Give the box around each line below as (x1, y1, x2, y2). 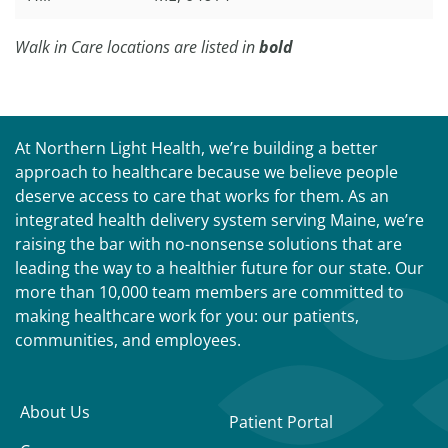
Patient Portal (229, 411, 333, 434)
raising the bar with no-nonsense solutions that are (15, 233, 402, 256)
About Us (20, 401, 90, 424)
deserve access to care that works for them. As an (15, 185, 389, 208)
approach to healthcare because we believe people (15, 161, 398, 184)
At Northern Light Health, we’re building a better (15, 137, 378, 160)
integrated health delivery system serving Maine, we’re (15, 209, 424, 232)
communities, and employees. (15, 329, 241, 352)
